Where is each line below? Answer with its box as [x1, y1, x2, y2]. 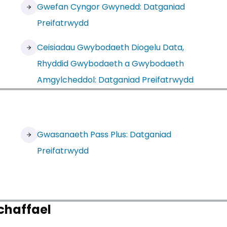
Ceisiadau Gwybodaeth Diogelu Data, [36, 42, 184, 53]
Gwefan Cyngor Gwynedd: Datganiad [36, 1, 185, 13]
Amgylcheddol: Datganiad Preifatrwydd [36, 74, 194, 86]
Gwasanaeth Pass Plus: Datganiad [36, 129, 171, 140]
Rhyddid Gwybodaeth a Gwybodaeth [36, 58, 184, 69]
